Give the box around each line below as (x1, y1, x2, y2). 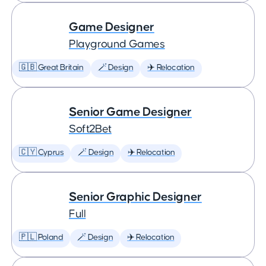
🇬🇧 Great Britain (19, 64, 84, 72)
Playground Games (69, 39, 165, 50)
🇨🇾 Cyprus (19, 148, 64, 157)
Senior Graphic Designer (69, 191, 202, 203)
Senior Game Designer (69, 106, 192, 118)
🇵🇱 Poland (19, 233, 64, 242)
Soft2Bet (69, 123, 112, 135)
